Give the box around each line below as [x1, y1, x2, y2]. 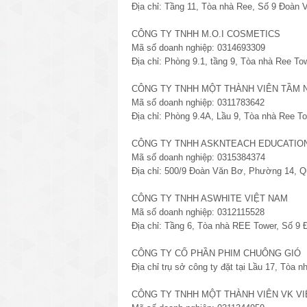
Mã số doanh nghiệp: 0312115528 [132, 206, 265, 217]
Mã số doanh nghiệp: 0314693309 [132, 42, 265, 53]
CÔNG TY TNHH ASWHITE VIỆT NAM [132, 193, 288, 204]
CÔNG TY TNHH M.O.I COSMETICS [132, 28, 280, 39]
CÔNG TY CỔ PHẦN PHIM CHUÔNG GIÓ [132, 247, 301, 258]
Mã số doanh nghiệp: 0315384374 [132, 151, 265, 162]
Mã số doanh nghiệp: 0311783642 [132, 97, 265, 108]
